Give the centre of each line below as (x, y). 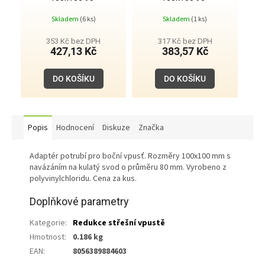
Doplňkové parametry (79, 201)
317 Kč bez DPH (185, 41)
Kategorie (47, 223)
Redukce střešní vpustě (119, 223)
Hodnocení (75, 127)
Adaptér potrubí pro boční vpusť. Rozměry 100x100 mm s (130, 156)
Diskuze (116, 127)
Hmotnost (47, 237)
